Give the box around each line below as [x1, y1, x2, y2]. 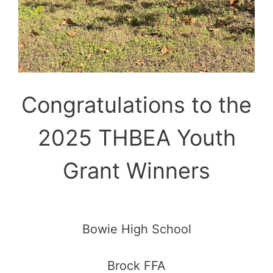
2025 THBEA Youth [37, 124, 236, 151]
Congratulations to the [21, 91, 252, 118]
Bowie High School [82, 221, 191, 236]
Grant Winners [63, 157, 210, 184]
